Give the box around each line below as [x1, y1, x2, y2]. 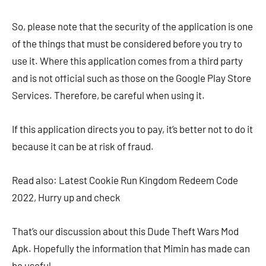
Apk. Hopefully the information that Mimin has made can [12, 242, 250, 254]
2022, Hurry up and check [12, 191, 121, 203]
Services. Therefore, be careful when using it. [12, 89, 205, 101]
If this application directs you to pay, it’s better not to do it [12, 123, 253, 135]
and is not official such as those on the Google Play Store [12, 72, 251, 84]
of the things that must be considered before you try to [12, 37, 242, 49]
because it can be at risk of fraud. [12, 140, 154, 152]
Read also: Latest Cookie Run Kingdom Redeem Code [12, 174, 238, 186]
